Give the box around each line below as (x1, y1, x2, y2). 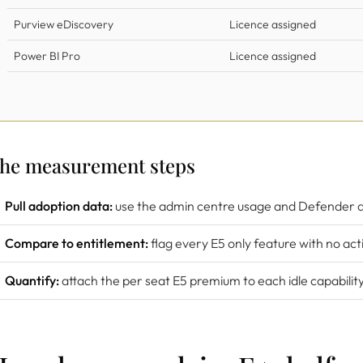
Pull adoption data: (5, 198, 113, 214)
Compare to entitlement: (5, 235, 148, 251)
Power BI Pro (14, 49, 80, 63)
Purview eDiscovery (14, 17, 113, 32)
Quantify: (5, 272, 59, 288)
